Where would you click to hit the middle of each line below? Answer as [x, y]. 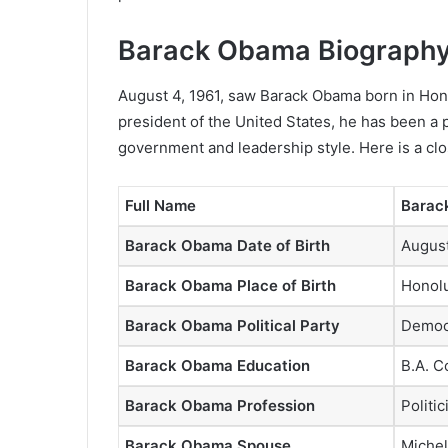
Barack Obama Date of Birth [227, 245]
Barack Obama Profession [220, 405]
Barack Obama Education [217, 365]
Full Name [160, 205]
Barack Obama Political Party [232, 325]
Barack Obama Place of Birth [230, 285]
